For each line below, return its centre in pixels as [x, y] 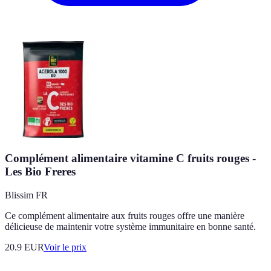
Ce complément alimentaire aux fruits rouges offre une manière [125, 215]
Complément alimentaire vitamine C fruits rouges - [130, 158]
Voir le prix [65, 247]
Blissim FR [26, 195]
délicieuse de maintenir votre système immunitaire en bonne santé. [130, 226]
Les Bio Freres [40, 172]
